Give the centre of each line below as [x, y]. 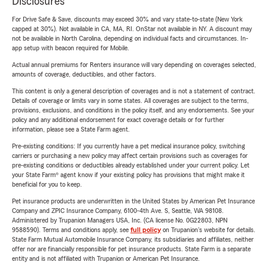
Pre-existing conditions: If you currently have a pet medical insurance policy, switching [129, 146]
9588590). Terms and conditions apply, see [71, 230]
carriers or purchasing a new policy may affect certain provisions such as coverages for [130, 156]
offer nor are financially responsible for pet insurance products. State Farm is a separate [131, 249]
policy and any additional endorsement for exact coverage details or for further [118, 120]
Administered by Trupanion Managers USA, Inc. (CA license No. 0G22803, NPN [120, 220]
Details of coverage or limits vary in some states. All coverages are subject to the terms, [130, 101]
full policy [146, 230]
